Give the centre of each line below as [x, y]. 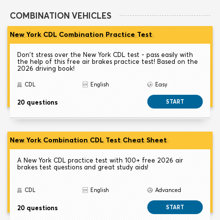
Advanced [168, 190]
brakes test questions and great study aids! [83, 167]
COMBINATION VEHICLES [61, 16]
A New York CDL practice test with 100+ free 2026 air [100, 160]
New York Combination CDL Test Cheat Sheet [88, 140]
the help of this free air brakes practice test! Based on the [108, 62]
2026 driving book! [46, 69]
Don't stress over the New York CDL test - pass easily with [105, 55]
